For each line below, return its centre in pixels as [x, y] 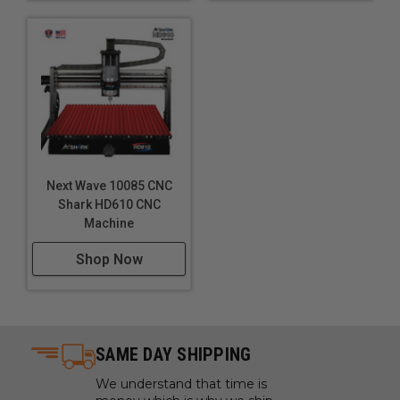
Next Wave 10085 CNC [109, 186]
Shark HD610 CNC [109, 204]
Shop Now [109, 259]
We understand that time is [181, 384]
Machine [109, 223]
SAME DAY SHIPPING [174, 354]
